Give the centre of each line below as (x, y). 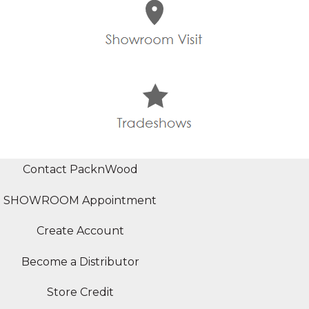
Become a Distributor (80, 261)
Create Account (80, 231)
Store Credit (80, 292)
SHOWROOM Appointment (80, 200)
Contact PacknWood (80, 170)
